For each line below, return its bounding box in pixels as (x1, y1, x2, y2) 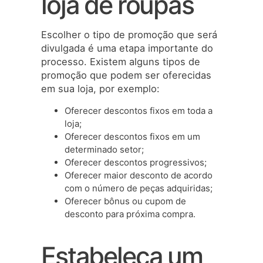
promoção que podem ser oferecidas (41, 69, 211, 82)
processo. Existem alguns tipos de (41, 56, 200, 68)
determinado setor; (65, 143, 144, 155)
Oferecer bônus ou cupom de (65, 195, 186, 207)
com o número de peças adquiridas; (65, 182, 213, 194)
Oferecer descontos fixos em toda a (65, 104, 213, 116)
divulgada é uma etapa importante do (41, 42, 213, 55)
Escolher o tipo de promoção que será (41, 29, 217, 41)
